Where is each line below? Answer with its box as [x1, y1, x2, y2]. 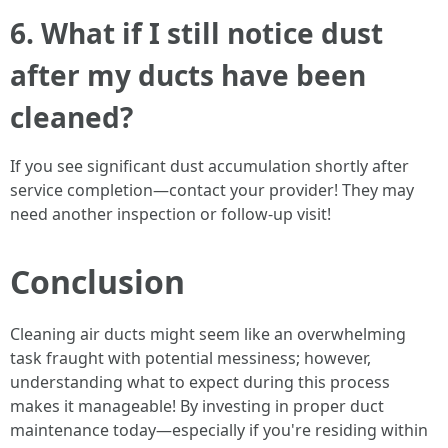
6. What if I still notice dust [10, 14, 383, 52]
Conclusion [10, 260, 185, 303]
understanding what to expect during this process [10, 371, 390, 393]
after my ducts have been [10, 56, 366, 94]
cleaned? [10, 98, 133, 136]
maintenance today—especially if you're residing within [10, 419, 428, 441]
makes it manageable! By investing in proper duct [10, 395, 384, 417]
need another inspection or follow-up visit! [10, 203, 331, 225]
